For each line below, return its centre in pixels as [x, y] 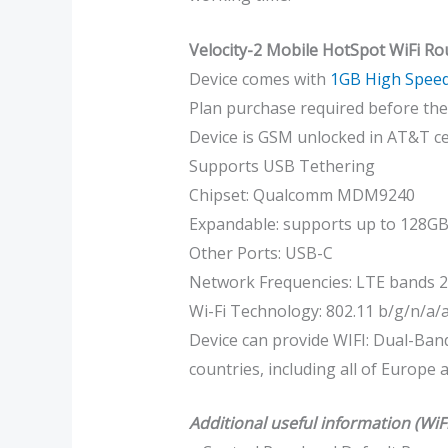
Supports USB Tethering [281, 165]
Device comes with [259, 78]
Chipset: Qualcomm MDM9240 [301, 194]
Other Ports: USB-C [260, 252]
